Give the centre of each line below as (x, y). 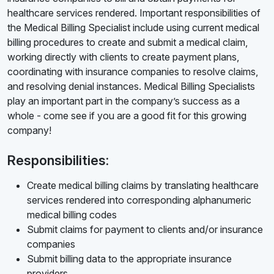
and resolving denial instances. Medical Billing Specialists (131, 87)
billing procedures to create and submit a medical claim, (128, 43)
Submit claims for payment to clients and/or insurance (145, 230)
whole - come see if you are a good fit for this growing (127, 116)
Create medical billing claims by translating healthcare (143, 186)
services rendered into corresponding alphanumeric (139, 200)
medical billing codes (72, 215)
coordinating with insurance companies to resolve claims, (133, 72)
